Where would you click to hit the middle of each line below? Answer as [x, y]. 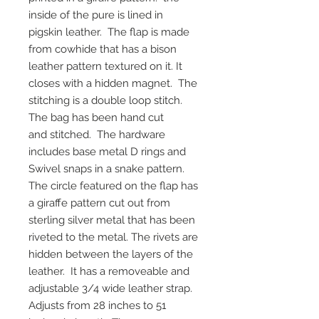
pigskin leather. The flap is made [109, 32]
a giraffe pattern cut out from [99, 203]
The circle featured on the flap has [113, 186]
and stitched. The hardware [97, 135]
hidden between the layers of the [111, 255]
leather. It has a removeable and [109, 272]
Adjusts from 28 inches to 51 [97, 306]
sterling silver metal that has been [112, 220]
